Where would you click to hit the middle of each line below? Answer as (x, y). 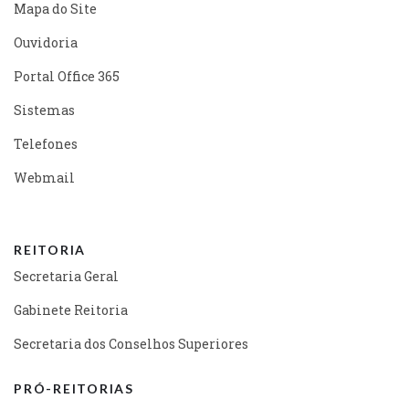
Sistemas (44, 110)
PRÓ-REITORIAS (74, 388)
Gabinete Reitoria (71, 309)
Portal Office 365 (67, 76)
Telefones (46, 143)
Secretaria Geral (66, 276)
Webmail (44, 177)
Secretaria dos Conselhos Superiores (131, 343)
